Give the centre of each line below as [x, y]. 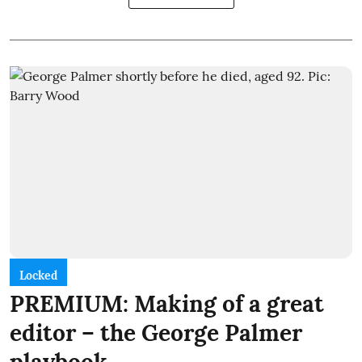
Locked [38, 276]
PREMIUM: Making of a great [167, 304]
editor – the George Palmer [156, 333]
